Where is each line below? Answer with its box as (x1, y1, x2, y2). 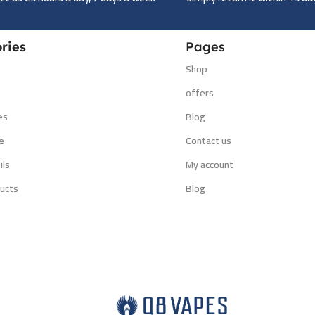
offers (186, 84, 214, 103)
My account (186, 155, 233, 174)
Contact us (186, 131, 231, 150)
